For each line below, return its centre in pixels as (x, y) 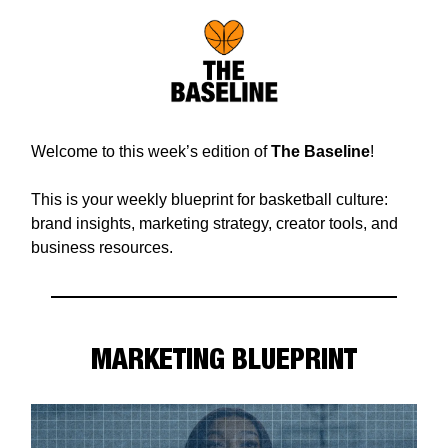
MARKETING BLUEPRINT (224, 358)
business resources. (102, 247)
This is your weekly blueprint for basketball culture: (209, 199)
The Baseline (320, 151)
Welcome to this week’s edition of (151, 151)
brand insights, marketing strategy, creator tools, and (214, 223)
